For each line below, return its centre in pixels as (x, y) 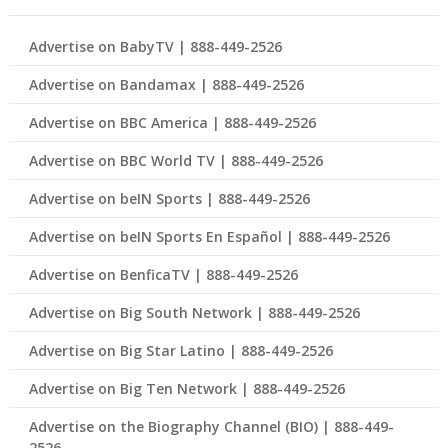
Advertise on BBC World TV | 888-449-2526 (175, 161)
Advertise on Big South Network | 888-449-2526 (194, 313)
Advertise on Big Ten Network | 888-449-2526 (186, 389)
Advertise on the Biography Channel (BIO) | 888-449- (211, 427)
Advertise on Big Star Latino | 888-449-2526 (180, 351)
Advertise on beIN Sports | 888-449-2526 (169, 199)
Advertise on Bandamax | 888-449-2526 (166, 85)
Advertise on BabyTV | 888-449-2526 (155, 47)
